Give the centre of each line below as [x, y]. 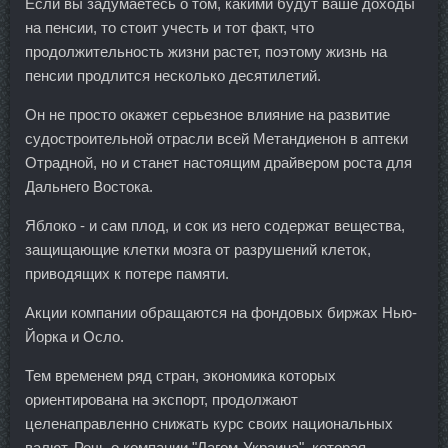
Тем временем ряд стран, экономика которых [180, 375]
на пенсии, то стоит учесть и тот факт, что [169, 27]
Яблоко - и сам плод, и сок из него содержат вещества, [215, 225]
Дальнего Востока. [89, 186]
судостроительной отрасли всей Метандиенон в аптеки [216, 138]
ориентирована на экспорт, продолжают [161, 399]
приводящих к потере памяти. [127, 273]
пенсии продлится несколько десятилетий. [173, 75]
